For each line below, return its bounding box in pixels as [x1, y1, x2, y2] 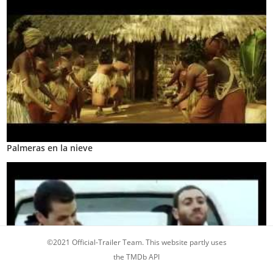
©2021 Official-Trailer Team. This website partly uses [46, 237, 227, 247]
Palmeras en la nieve [7, 142, 93, 154]
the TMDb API [113, 252, 160, 262]
